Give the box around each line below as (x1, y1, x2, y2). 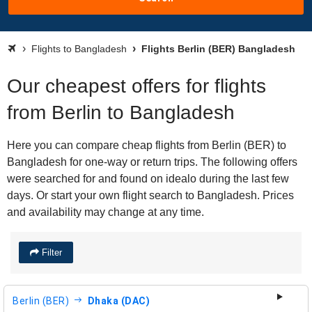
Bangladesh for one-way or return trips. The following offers (7, 156, 297, 168)
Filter (39, 247, 62, 258)
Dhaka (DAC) (87, 295, 150, 306)
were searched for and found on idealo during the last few (7, 173, 289, 185)
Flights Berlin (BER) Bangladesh (139, 43, 295, 54)
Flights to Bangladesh (31, 43, 127, 54)
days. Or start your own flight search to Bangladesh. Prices (7, 189, 294, 201)
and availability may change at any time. (7, 206, 204, 218)
